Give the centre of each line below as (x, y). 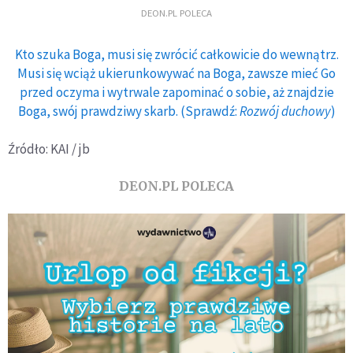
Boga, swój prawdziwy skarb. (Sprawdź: (128, 111)
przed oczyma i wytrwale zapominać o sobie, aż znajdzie (176, 92)
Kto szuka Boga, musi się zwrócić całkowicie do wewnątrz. (176, 54)
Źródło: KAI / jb (49, 149)
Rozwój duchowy (285, 111)
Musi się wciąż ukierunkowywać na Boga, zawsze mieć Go (176, 73)
